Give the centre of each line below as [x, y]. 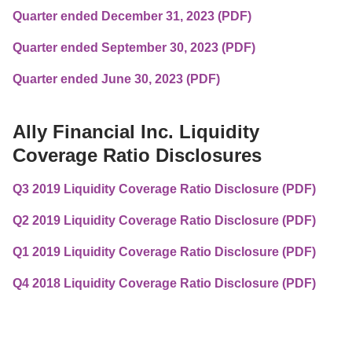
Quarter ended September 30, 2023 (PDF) [134, 48]
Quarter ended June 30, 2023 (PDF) [116, 79]
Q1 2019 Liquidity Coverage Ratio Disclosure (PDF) [164, 252]
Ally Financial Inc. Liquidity [136, 132]
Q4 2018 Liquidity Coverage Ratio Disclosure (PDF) [164, 284]
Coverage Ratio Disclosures [137, 156]
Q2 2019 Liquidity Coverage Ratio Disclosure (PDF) [164, 221]
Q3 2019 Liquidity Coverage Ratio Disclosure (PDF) [164, 189]
